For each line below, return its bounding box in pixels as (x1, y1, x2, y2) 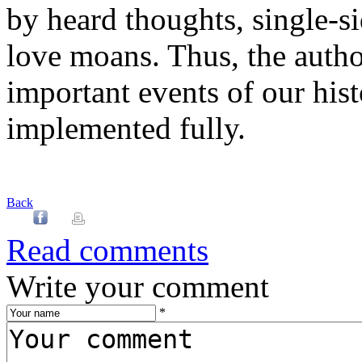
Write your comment (6, 268, 269, 304)
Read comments (6, 232, 208, 267)
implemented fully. (6, 110, 246, 145)
